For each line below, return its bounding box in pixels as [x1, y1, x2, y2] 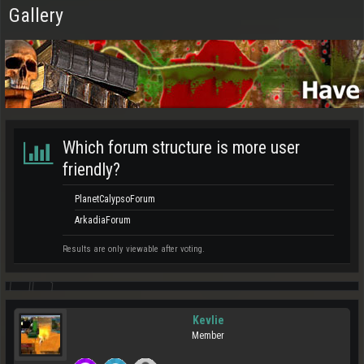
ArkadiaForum [75, 214, 131, 226]
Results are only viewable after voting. [63, 244, 205, 254]
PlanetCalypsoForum [75, 193, 155, 205]
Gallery [9, 4, 63, 27]
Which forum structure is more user [63, 137, 300, 158]
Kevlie [192, 314, 224, 327]
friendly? [63, 159, 120, 180]
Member [192, 330, 224, 341]
